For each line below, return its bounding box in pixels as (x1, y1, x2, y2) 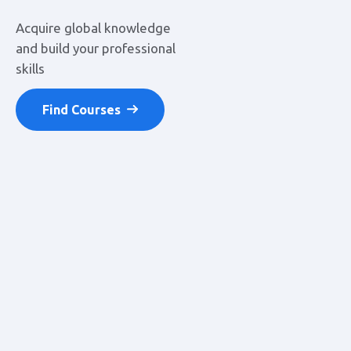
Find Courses (42, 103, 121, 117)
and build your (16, 41, 102, 56)
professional (102, 41, 175, 56)
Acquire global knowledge (16, 20, 171, 35)
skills (16, 61, 45, 76)
